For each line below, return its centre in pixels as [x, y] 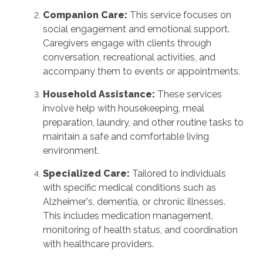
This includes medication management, [128, 216]
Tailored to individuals [178, 173]
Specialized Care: [86, 173]
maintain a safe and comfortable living [126, 136]
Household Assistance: [99, 94]
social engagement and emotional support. [136, 29]
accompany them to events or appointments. [141, 71]
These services [188, 94]
